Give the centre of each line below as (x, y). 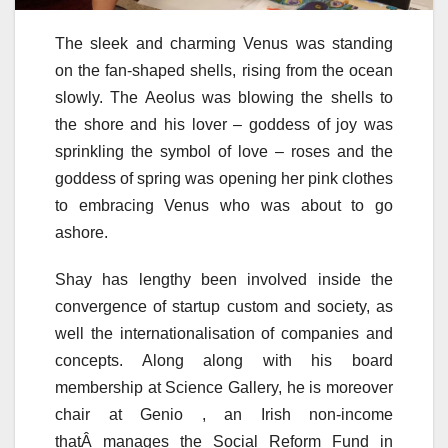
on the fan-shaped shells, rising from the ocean (224, 71)
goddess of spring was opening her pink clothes (224, 179)
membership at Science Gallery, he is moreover (224, 388)
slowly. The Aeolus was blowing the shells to (224, 98)
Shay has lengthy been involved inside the (224, 280)
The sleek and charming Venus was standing (224, 44)
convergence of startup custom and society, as (224, 307)
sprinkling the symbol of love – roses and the (224, 152)
